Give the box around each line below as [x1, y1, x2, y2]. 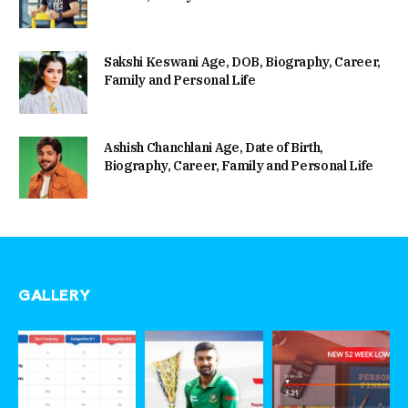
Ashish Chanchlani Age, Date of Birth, [104, 138, 324, 156]
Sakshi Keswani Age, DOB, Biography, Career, [104, 54, 381, 71]
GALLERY [18, 284, 90, 304]
